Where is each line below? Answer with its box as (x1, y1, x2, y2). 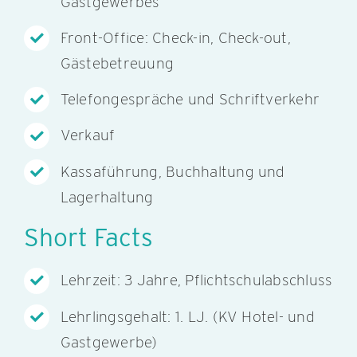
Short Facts (23, 222, 153, 253)
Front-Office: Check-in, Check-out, (60, 28, 291, 47)
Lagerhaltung (60, 187, 154, 206)
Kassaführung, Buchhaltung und (60, 162, 285, 181)
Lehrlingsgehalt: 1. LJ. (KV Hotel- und (60, 307, 315, 326)
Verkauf (60, 126, 116, 145)
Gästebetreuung (60, 53, 175, 73)
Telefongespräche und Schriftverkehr (60, 90, 320, 109)
